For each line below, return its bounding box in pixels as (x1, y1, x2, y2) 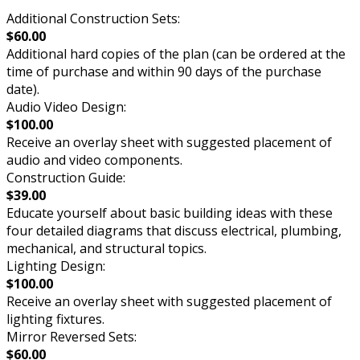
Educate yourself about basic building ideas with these (6, 204, 333, 223)
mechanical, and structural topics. (6, 239, 207, 258)
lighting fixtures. (6, 310, 104, 329)
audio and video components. (6, 151, 182, 170)
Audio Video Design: (6, 98, 126, 117)
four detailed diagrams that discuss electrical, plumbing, (6, 222, 342, 240)
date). (6, 80, 39, 99)
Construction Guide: (6, 169, 125, 187)
